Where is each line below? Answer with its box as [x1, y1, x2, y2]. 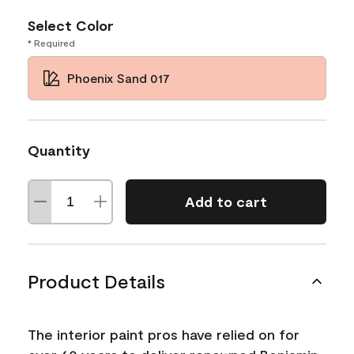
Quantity [28, 141, 90, 159]
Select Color [28, 16, 114, 34]
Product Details [28, 269, 165, 292]
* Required [28, 36, 75, 48]
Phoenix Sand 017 [67, 70, 170, 85]
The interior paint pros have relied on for [28, 325, 299, 343]
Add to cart [184, 193, 267, 210]
